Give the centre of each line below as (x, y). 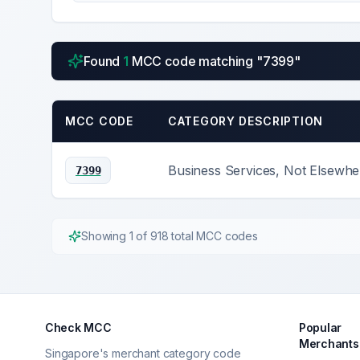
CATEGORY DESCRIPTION (245, 121)
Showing (105, 236)
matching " (229, 61)
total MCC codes (213, 236)
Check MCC (78, 327)
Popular (321, 327)
